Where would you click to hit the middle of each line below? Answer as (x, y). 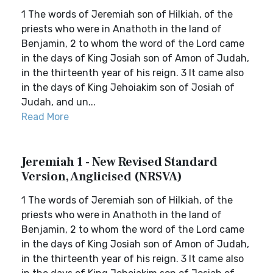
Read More (45, 117)
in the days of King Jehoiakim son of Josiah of (128, 87)
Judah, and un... (58, 102)
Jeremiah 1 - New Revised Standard (119, 162)
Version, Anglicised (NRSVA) (102, 177)
